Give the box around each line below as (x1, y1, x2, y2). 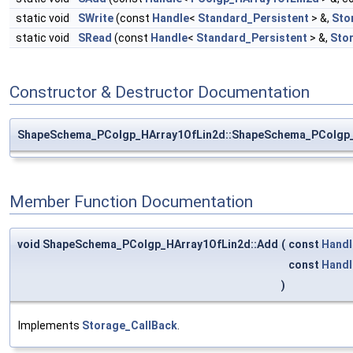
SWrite (78, 12, 113, 24)
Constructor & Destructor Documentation (9, 82, 310, 102)
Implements (18, 319, 82, 333)
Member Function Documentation (9, 191, 253, 211)
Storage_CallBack (82, 319, 177, 333)
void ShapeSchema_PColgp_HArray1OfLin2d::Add (17, 238, 278, 251)
